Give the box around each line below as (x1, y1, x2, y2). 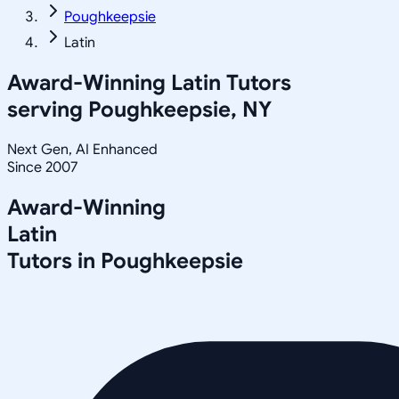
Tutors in (7, 247, 101, 274)
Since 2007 (7, 158, 77, 176)
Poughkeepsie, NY (88, 95, 272, 123)
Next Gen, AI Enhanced (7, 140, 158, 159)
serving (7, 95, 88, 123)
